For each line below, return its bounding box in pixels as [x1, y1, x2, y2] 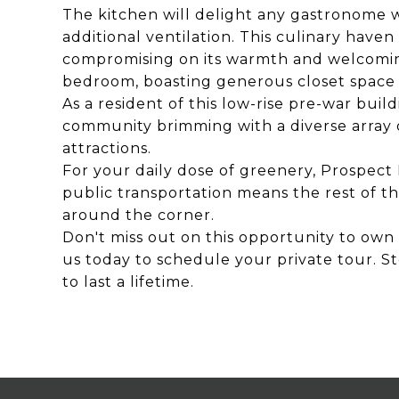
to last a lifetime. [62, 273, 194, 290]
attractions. [62, 140, 151, 157]
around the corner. [62, 207, 215, 224]
